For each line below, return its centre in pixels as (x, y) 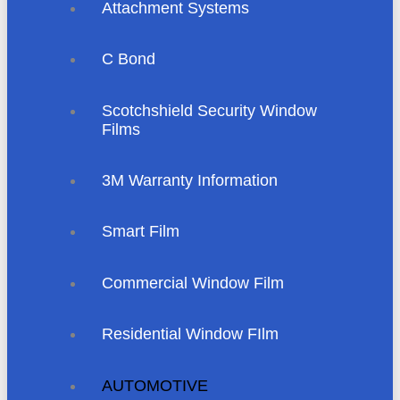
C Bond (129, 59)
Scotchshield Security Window (210, 110)
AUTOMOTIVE (155, 385)
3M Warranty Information (190, 181)
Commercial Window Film (193, 283)
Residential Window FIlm (191, 334)
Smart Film (141, 232)
